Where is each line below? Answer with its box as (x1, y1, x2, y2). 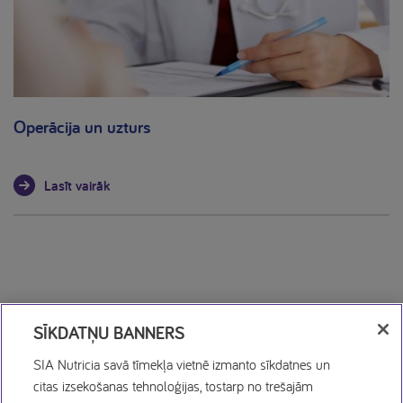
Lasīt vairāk (44, 176, 110, 195)
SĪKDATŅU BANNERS (33, 321, 185, 344)
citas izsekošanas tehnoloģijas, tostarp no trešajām (33, 376, 314, 395)
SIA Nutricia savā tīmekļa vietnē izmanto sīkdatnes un (33, 354, 331, 373)
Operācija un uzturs (13, 115, 151, 139)
